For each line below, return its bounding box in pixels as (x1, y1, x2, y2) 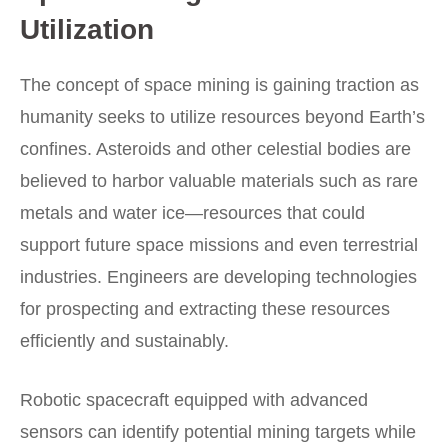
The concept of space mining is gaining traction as (20, 74, 419, 95)
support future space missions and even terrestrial (20, 234, 418, 255)
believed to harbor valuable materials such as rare (20, 170, 418, 191)
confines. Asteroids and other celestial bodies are (20, 138, 411, 159)
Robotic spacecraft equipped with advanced (20, 389, 368, 410)
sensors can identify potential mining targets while (20, 421, 416, 442)
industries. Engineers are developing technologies (20, 266, 417, 287)
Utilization (20, 13, 154, 45)
